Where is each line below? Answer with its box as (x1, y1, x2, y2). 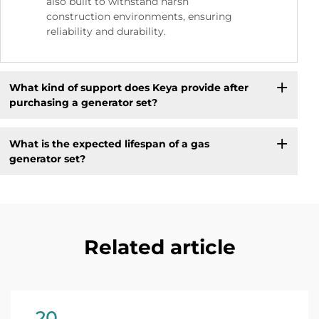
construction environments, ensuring (46, 10, 232, 23)
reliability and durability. (46, 25, 166, 38)
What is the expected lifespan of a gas (9, 137, 209, 150)
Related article (83, 235, 236, 260)
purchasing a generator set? (9, 95, 157, 109)
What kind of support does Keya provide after (9, 80, 249, 94)
